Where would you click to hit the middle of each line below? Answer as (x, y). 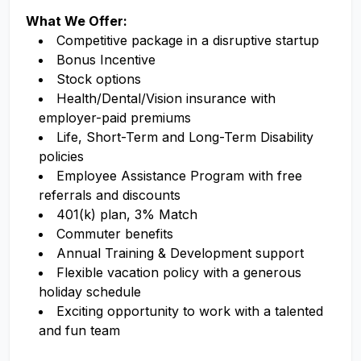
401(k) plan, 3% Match (127, 214)
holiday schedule (90, 292)
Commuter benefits (115, 234)
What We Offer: (77, 21)
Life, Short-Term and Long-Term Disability (185, 137)
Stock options (99, 79)
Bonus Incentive (106, 60)
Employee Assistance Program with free (179, 176)
